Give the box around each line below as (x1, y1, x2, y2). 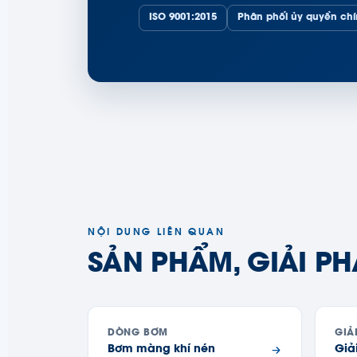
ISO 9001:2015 (149, 13, 217, 22)
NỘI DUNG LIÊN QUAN (88, 228, 226, 237)
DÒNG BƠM (108, 328, 168, 338)
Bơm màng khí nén (108, 344, 215, 355)
